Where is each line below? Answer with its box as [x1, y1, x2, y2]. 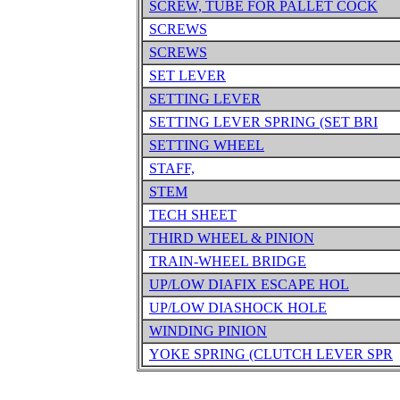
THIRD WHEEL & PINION [149, 230, 314, 246]
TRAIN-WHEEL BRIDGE [149, 254, 306, 269]
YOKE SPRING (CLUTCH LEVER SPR [149, 346, 393, 362]
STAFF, [149, 161, 195, 176]
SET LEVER [149, 68, 226, 83]
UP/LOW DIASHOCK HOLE [149, 300, 327, 315]
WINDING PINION [149, 323, 267, 338]
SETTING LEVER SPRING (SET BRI [149, 114, 378, 129]
